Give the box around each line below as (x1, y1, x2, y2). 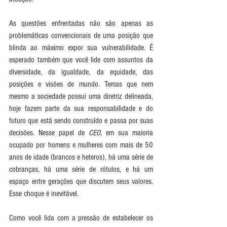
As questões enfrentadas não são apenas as (9, 19, 153, 28)
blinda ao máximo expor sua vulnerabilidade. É (9, 43, 153, 53)
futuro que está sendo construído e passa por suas (9, 116, 153, 126)
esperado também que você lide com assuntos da (9, 55, 153, 65)
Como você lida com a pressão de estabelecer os (9, 213, 153, 223)
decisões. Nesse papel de (9, 128, 89, 138)
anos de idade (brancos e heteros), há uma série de (9, 153, 153, 162)
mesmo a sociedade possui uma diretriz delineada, (9, 92, 153, 101)
